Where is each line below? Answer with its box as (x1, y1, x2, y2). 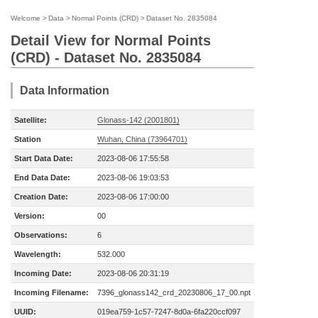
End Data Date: (14, 173, 70, 182)
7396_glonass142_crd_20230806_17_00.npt (97, 288, 251, 297)
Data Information (20, 84, 109, 97)
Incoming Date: (14, 269, 72, 278)
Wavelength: (14, 250, 61, 258)
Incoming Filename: (14, 288, 89, 297)
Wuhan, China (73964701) (97, 135, 187, 143)
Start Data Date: (14, 154, 73, 163)
